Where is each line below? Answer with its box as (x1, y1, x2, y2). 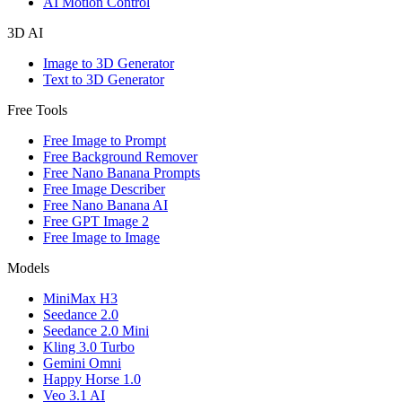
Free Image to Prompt (43, 133, 166, 149)
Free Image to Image (43, 230, 160, 246)
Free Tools (7, 102, 67, 118)
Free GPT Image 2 (43, 214, 149, 230)
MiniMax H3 (43, 291, 118, 307)
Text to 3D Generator (43, 72, 164, 88)
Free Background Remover (43, 149, 197, 165)
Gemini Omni (43, 355, 121, 371)
